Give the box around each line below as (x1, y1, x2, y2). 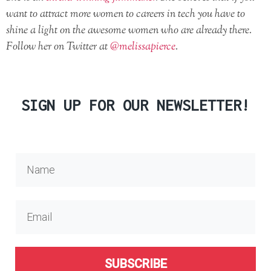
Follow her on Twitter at (6, 39, 110, 55)
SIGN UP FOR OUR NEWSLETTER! (21, 96, 250, 114)
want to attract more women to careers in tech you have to (6, 6, 245, 22)
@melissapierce (110, 39, 175, 55)
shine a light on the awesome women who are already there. (6, 22, 252, 39)
